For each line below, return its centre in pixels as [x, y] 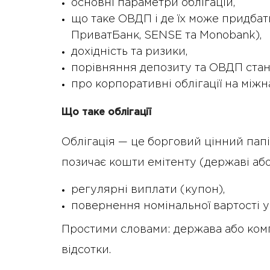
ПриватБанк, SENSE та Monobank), [166, 36]
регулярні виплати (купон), [148, 190]
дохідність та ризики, [129, 52]
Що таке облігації [106, 113]
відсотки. [86, 250]
